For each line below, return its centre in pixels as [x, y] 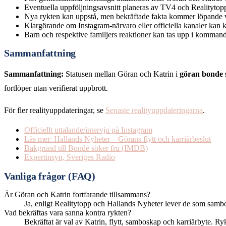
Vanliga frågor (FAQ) [50, 176]
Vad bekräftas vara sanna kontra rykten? [68, 212]
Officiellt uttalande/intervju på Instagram [88, 130]
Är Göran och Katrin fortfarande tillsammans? [77, 194]
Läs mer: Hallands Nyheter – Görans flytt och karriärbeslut [118, 139]
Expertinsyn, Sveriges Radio [70, 157]
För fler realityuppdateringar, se [55, 110]
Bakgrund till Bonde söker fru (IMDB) [86, 148]
